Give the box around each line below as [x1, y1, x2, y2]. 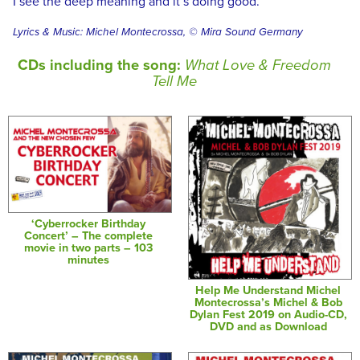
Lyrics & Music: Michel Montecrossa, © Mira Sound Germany [13, 26, 303, 39]
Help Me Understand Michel [195, 283, 342, 297]
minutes [67, 252, 109, 267]
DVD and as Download [209, 319, 327, 333]
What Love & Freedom [185, 55, 332, 74]
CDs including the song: [18, 55, 186, 74]
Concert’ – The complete [23, 228, 153, 243]
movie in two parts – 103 [23, 240, 153, 255]
